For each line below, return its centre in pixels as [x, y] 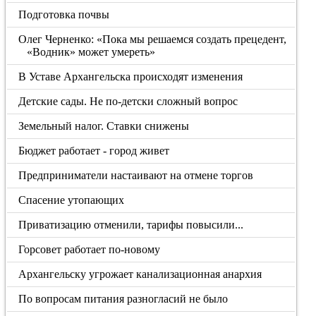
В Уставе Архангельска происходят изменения [131, 77]
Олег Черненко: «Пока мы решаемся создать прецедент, [153, 39]
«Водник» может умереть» [91, 52]
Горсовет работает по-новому [90, 249]
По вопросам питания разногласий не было [123, 299]
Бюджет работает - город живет [94, 151]
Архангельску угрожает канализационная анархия [140, 274]
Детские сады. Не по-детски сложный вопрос [128, 101]
